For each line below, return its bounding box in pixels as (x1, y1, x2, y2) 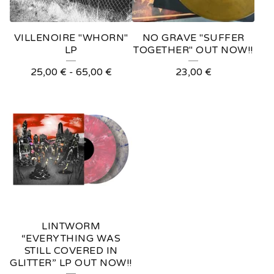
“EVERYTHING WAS (21, 232, 121, 245)
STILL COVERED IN (24, 245, 118, 257)
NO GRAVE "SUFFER (142, 32, 245, 44)
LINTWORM (42, 220, 100, 232)
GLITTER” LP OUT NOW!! (10, 257, 132, 269)
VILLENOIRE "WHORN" (13, 32, 128, 44)
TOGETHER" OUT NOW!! (133, 44, 253, 56)
